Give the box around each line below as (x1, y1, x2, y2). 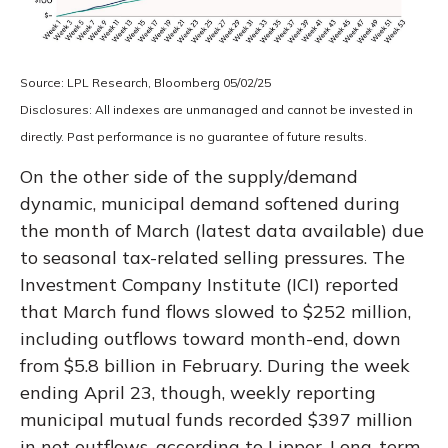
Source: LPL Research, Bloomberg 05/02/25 (20, 74, 271, 90)
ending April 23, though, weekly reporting (20, 380, 376, 404)
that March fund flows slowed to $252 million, (20, 299, 411, 323)
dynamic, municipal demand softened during (20, 191, 400, 215)
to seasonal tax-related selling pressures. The (20, 245, 405, 269)
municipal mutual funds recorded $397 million (20, 407, 413, 431)
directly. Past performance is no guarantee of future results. (20, 128, 367, 144)
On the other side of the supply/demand (20, 164, 358, 188)
